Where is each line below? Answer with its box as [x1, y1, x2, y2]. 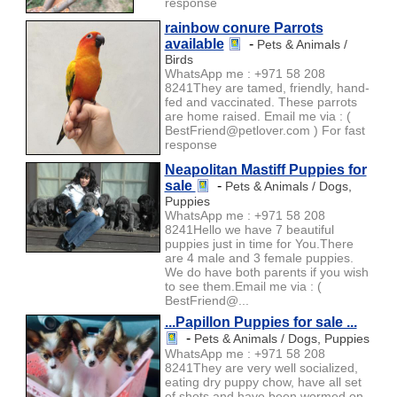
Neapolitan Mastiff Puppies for [164, 161, 367, 177]
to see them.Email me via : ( [164, 278, 322, 293]
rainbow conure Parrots [164, 19, 323, 35]
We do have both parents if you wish [164, 264, 369, 279]
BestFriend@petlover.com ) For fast [164, 122, 365, 137]
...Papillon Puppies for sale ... [164, 314, 357, 330]
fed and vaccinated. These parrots [164, 94, 357, 109]
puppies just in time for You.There [164, 236, 354, 251]
